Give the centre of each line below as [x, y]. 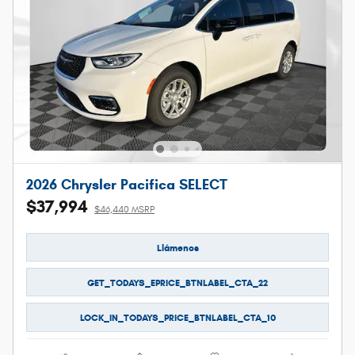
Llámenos [177, 247]
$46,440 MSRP [124, 209]
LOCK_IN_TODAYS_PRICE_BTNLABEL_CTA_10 [177, 318]
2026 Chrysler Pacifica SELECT [127, 184]
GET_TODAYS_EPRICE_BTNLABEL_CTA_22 [177, 282]
